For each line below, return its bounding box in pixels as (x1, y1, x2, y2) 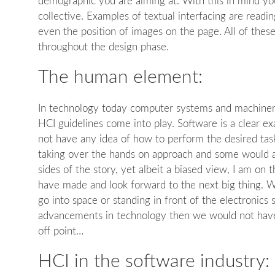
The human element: (37, 68, 203, 87)
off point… (37, 226, 83, 236)
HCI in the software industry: (37, 252, 269, 271)
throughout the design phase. (37, 42, 169, 52)
